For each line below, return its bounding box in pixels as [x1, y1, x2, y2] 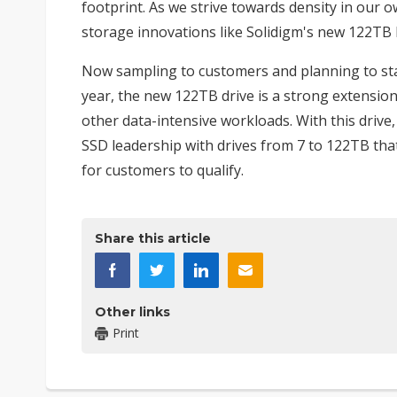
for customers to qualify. [82, 160, 244, 181]
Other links [95, 304, 170, 321]
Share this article [95, 230, 211, 247]
